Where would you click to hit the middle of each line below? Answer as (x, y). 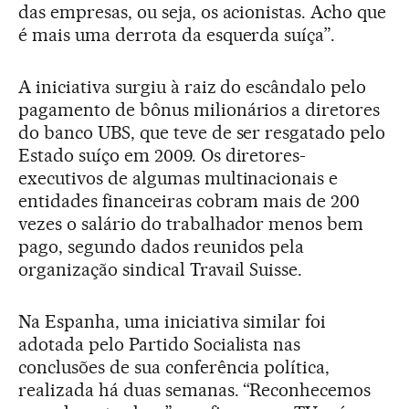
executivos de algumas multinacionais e (178, 178)
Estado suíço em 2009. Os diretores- (163, 155)
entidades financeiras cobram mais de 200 (189, 200)
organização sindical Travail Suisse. (161, 269)
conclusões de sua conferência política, (174, 367)
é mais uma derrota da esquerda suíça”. (177, 34)
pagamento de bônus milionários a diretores (199, 109)
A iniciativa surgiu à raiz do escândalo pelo (193, 86)
